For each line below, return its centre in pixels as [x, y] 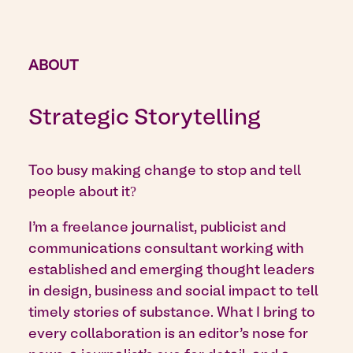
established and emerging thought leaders [171, 270]
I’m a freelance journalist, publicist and [157, 228]
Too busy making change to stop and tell [165, 171]
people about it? [82, 192]
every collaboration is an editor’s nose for [168, 334]
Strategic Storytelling [145, 119]
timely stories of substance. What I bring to [172, 313]
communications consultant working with [166, 249]
